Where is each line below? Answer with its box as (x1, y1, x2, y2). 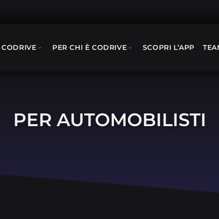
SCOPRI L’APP (142, 43, 195, 52)
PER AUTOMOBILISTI (13, 109, 206, 131)
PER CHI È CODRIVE (52, 43, 127, 52)
